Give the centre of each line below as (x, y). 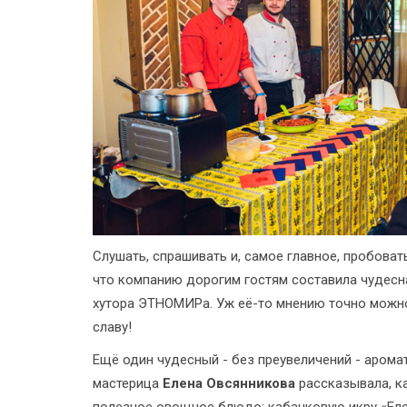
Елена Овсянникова (229, 383)
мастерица (128, 383)
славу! (112, 327)
